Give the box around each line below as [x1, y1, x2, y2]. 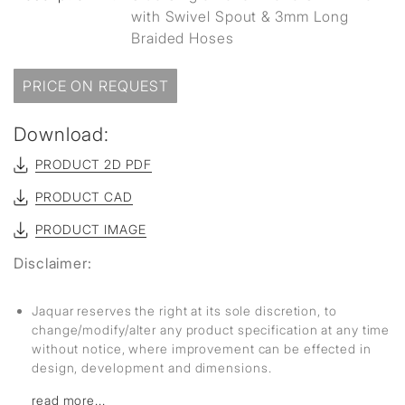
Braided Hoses [131, 29, 234, 47]
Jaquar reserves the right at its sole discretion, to [32, 303, 337, 318]
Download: [14, 123, 110, 146]
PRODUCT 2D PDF [35, 156, 152, 172]
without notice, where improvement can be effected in [32, 341, 372, 356]
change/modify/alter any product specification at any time [32, 322, 391, 337]
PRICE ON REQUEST [23, 77, 169, 95]
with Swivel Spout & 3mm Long [131, 7, 350, 25]
